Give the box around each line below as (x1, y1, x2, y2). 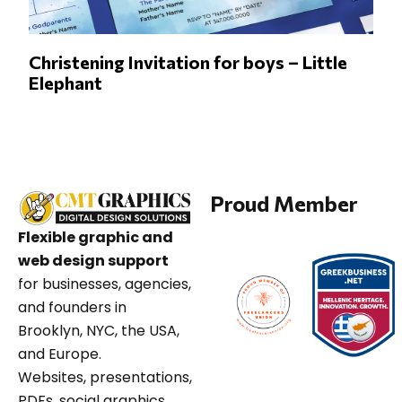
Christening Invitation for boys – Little (29, 50, 348, 73)
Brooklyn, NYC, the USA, (18, 319, 179, 341)
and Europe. (18, 343, 101, 364)
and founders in (18, 296, 127, 318)
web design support (18, 249, 169, 271)
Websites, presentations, (18, 366, 192, 388)
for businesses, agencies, (18, 273, 191, 294)
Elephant (29, 71, 103, 93)
